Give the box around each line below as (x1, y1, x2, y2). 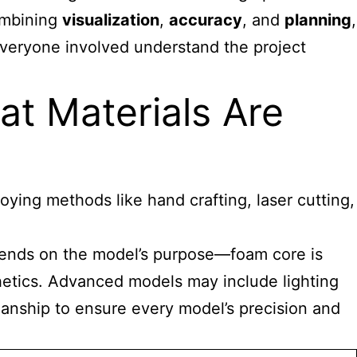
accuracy (169, 10, 242, 29)
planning (284, 10, 351, 29)
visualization (62, 10, 159, 29)
